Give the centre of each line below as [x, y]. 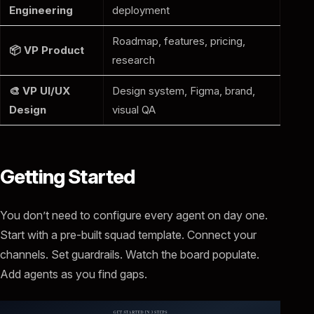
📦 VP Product [47, 50]
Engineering [41, 10]
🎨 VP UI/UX [40, 90]
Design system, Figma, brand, [184, 90]
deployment [141, 10]
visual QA [134, 109]
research [134, 60]
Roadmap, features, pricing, [179, 41]
